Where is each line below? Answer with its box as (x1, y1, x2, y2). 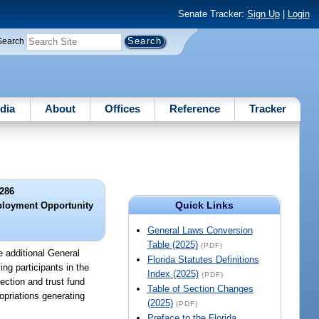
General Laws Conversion (147, 225, 253, 236)
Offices (104, 102, 140, 115)
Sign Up (246, 9, 280, 20)
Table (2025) (147, 239, 198, 251)
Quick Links (175, 199, 234, 211)
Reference (169, 102, 221, 115)
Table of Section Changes (147, 283, 253, 295)
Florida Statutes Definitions (147, 254, 259, 266)
